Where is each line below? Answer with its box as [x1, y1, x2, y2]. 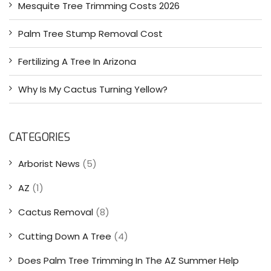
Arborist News [18, 157, 80, 170]
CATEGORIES [9, 129, 70, 145]
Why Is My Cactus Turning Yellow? [18, 82, 168, 96]
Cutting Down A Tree [18, 229, 111, 243]
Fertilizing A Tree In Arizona [18, 54, 136, 68]
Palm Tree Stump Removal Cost [18, 27, 163, 40]
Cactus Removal [18, 205, 93, 218]
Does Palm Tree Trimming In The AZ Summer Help [18, 253, 239, 267]
